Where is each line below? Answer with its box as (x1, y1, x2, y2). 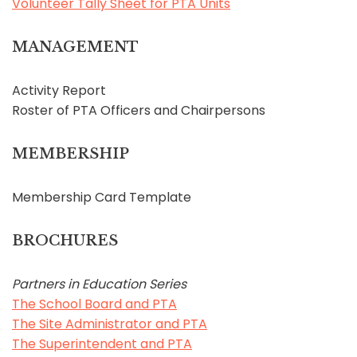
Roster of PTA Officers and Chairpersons (12, 101, 265, 120)
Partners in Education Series (12, 275, 186, 293)
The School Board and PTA (12, 295, 177, 313)
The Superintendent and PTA (12, 335, 192, 353)
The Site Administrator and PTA (12, 315, 207, 333)
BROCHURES (12, 232, 118, 249)
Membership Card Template (12, 188, 191, 206)
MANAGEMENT (12, 38, 139, 56)
